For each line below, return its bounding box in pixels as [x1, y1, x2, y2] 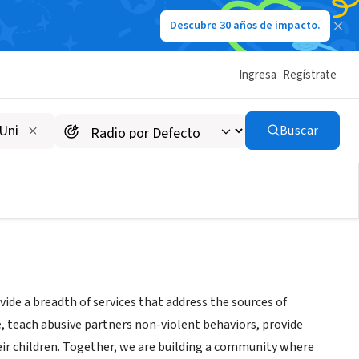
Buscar [279, 122, 319, 139]
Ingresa [239, 66, 276, 83]
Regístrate [283, 66, 337, 83]
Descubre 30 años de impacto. [170, 18, 321, 34]
